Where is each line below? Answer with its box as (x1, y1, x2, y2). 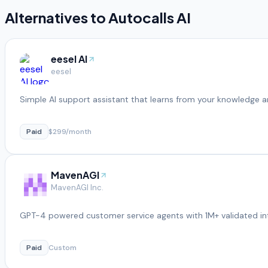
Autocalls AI (108, 8, 191, 27)
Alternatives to (5, 8, 108, 27)
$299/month (48, 126, 92, 136)
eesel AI (51, 52, 87, 65)
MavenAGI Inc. (51, 182, 103, 193)
